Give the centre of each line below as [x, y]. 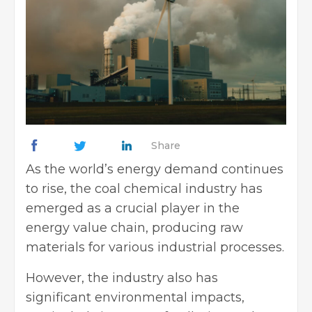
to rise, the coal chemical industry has [144, 189]
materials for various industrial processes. [155, 248]
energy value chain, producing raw [134, 228]
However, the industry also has [122, 278]
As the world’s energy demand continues [155, 170]
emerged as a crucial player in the [133, 209]
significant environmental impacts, [135, 298]
